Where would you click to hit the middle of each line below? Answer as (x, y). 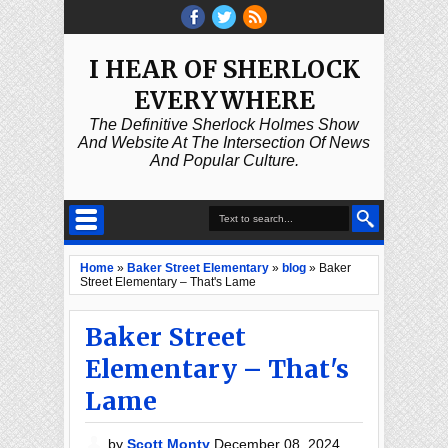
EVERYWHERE (224, 100)
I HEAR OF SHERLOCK (224, 69)
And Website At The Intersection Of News (224, 142)
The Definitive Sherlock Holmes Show (224, 124)
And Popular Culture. (224, 160)
